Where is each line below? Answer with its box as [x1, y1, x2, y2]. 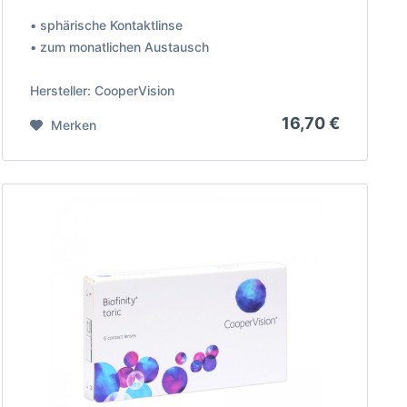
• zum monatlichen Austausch [30, 38, 210, 55]
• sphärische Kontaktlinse [30, 16, 184, 33]
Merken [51, 116, 97, 133]
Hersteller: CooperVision [30, 82, 175, 98]
